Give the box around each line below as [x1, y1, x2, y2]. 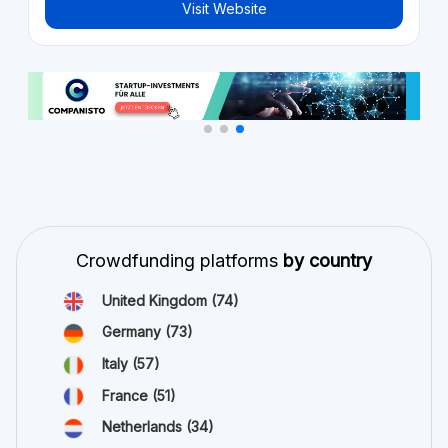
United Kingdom [102, 285, 211, 303]
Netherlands [102, 412, 186, 430]
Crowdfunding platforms [76, 243, 283, 265]
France [102, 380, 152, 398]
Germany [102, 317, 165, 335]
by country [283, 243, 372, 265]
